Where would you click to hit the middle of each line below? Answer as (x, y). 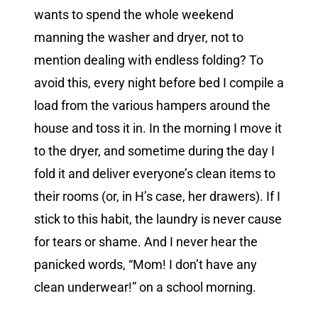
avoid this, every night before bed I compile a (159, 83)
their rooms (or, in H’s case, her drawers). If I (157, 197)
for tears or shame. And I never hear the (146, 242)
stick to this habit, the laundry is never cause (158, 219)
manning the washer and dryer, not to (139, 38)
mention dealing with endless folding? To (149, 60)
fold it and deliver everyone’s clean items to (155, 174)
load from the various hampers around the (152, 106)
